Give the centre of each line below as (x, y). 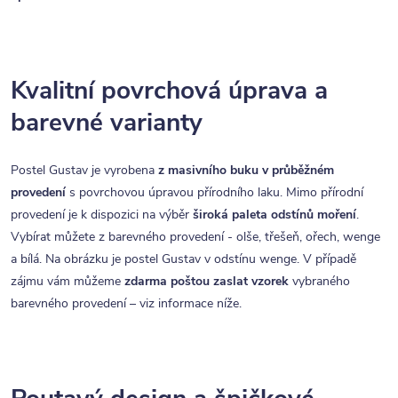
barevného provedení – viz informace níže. (126, 303)
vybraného (319, 281)
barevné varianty (107, 122)
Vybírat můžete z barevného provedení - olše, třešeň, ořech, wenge (195, 236)
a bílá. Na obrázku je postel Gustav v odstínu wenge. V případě (183, 259)
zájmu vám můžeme (68, 281)
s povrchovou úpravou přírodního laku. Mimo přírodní (215, 192)
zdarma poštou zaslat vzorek (207, 281)
